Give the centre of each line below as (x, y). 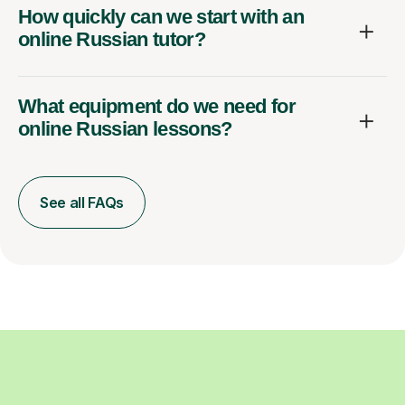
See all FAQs (82, 202)
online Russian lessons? (125, 128)
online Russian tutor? (112, 39)
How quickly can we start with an (161, 16)
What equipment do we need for (157, 106)
